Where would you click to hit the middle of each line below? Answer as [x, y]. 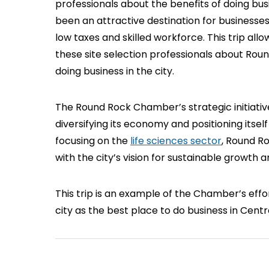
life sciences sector [176, 141]
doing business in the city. [115, 71]
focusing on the [93, 141]
